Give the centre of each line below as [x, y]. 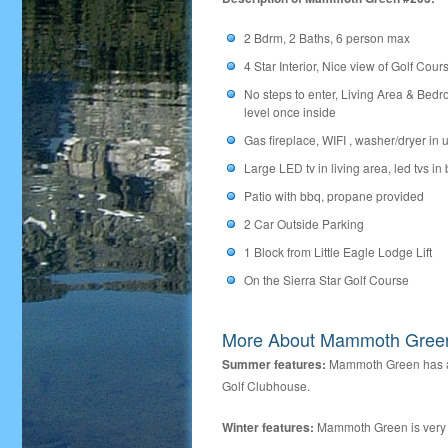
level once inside [290, 112]
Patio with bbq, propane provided [334, 196]
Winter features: [268, 427]
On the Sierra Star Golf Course [326, 280]
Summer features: [274, 364]
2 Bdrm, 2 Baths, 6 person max [327, 38]
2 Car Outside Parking [304, 224]
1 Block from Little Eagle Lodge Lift [338, 252]
